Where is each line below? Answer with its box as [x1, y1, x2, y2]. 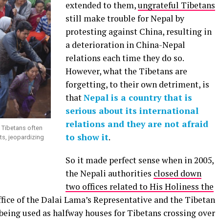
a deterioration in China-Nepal [66, 39, 185, 51]
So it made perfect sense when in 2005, [66, 154, 214, 166]
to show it [66, 131, 109, 143]
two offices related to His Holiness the [66, 181, 214, 193]
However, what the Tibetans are [66, 66, 187, 77]
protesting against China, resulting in [66, 26, 212, 38]
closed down [153, 168, 201, 179]
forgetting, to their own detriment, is [66, 79, 209, 90]
